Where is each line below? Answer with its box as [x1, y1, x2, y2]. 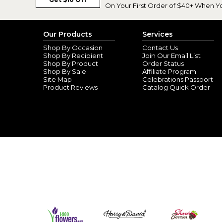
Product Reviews [43, 83, 98, 91]
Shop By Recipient [43, 52, 103, 59]
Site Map [43, 75, 72, 83]
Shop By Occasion [43, 44, 103, 52]
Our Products [43, 30, 92, 39]
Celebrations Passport [142, 75, 213, 83]
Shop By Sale [43, 67, 86, 75]
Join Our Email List [142, 52, 201, 59]
